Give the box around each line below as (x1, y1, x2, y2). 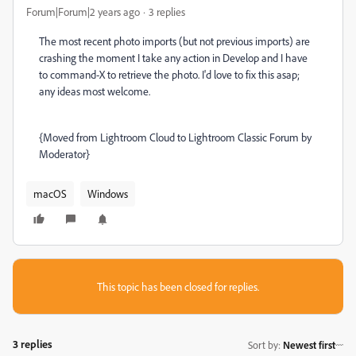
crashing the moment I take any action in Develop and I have (39, 51, 308, 64)
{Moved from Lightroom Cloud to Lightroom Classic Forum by (39, 130, 311, 144)
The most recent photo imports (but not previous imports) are (39, 34, 310, 48)
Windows (87, 187, 128, 200)
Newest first (283, 338, 335, 351)
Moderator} (39, 147, 92, 161)
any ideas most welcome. (39, 84, 150, 98)
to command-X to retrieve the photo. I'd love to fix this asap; (39, 68, 300, 81)
